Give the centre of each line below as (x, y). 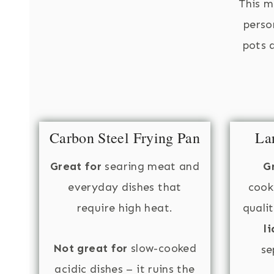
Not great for (90, 249)
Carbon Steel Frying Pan (125, 138)
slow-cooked (162, 249)
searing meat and (151, 167)
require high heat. (125, 208)
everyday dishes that (125, 187)
